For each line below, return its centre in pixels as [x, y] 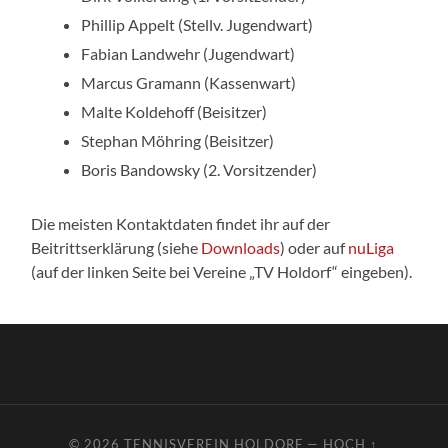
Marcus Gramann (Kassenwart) [189, 82]
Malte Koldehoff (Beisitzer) [174, 111]
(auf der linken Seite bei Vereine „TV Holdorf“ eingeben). [222, 271]
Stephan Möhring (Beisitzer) [178, 140]
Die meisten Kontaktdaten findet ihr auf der [181, 223]
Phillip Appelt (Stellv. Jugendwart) [197, 24]
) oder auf [314, 247]
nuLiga [371, 247]
